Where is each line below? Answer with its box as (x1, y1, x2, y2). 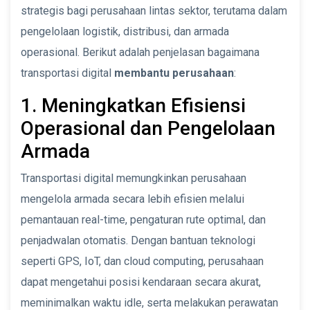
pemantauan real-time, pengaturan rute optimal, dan (21, 212, 266, 226)
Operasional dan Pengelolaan (21, 116, 275, 140)
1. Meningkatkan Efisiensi (21, 93, 246, 117)
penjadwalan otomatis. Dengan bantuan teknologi (21, 233, 255, 247)
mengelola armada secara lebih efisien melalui (21, 192, 244, 206)
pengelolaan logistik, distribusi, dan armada (21, 24, 229, 38)
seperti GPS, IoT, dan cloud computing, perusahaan (21, 254, 264, 268)
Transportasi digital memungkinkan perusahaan (21, 171, 246, 185)
